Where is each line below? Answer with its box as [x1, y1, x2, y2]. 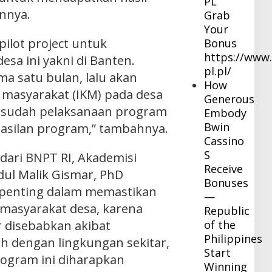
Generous [204, 92, 255, 107]
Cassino [204, 134, 245, 149]
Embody [204, 106, 247, 121]
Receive [204, 161, 243, 177]
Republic [204, 203, 250, 219]
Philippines [204, 231, 263, 246]
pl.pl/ [204, 64, 232, 79]
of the [204, 217, 236, 233]
